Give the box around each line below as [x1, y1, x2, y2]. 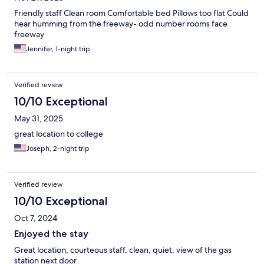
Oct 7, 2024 [14, 213, 57, 224]
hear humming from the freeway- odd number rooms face [14, 18, 227, 29]
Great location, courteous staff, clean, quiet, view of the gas [14, 245, 232, 256]
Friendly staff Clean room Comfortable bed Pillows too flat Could [14, 8, 249, 19]
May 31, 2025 [14, 113, 63, 124]
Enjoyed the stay [14, 228, 88, 240]
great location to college [14, 128, 103, 140]
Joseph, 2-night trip [26, 144, 90, 154]
